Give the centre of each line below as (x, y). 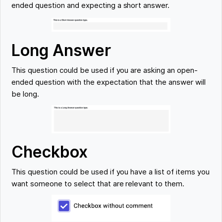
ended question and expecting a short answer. (91, 6)
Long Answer (61, 51)
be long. (26, 94)
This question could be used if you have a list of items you (111, 172)
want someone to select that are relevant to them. (98, 184)
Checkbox (50, 152)
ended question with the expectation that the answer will (109, 83)
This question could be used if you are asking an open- (105, 71)
